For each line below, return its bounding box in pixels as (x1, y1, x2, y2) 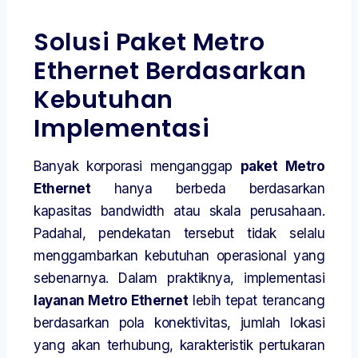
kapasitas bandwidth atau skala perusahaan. (34, 203, 324, 220)
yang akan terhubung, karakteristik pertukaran (34, 337, 324, 354)
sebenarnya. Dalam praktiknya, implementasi (34, 270, 324, 287)
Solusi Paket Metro (34, 26, 265, 60)
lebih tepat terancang (188, 292, 325, 309)
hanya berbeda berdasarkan (90, 181, 324, 197)
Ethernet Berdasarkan (34, 54, 306, 89)
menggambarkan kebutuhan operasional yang (34, 248, 324, 265)
